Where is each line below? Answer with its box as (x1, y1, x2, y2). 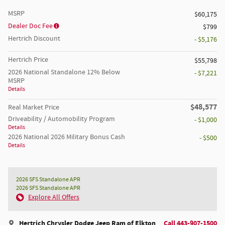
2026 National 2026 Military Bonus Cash (8, 133, 125, 142)
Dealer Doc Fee (8, 22, 53, 31)
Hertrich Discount (8, 34, 60, 44)
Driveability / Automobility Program (8, 115, 115, 124)
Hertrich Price (8, 55, 48, 65)
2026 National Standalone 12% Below (8, 68, 120, 77)
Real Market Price (8, 103, 59, 113)
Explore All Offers (28, 193, 79, 202)
